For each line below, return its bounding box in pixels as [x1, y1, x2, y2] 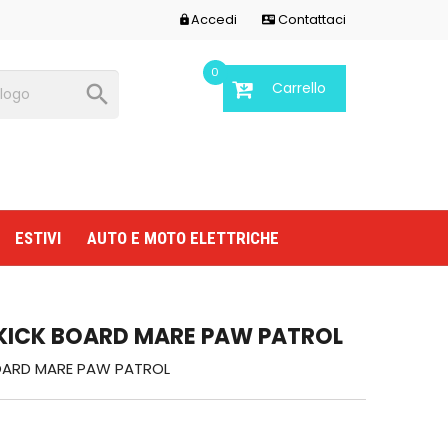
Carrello [271, 78, 326, 98]
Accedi [191, 11, 238, 28]
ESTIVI [15, 228, 61, 248]
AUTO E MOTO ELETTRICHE [87, 228, 279, 248]
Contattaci [275, 11, 346, 28]
